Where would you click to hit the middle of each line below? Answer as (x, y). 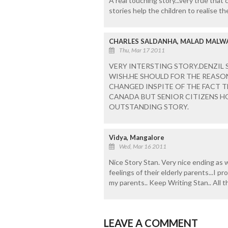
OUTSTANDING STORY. (149, 106)
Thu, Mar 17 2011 (142, 50)
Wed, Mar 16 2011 (142, 146)
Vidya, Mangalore (136, 137)
